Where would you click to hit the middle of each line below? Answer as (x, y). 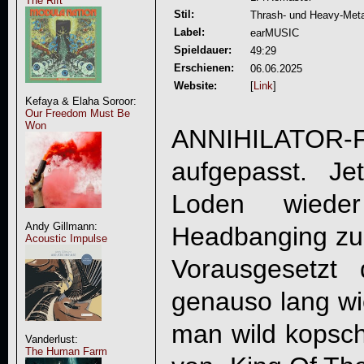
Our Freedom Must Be (77, 113)
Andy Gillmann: (61, 226)
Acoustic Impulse (66, 238)
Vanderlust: (51, 339)
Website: (195, 86)
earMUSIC (274, 33)
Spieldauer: (202, 50)
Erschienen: (204, 68)
